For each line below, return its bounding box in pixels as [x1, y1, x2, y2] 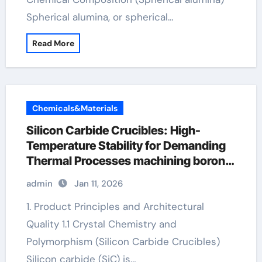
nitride [26, 169, 61, 183]
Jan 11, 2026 [74, 178, 123, 189]
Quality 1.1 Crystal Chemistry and [26, 218, 177, 230]
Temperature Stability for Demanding [26, 139, 226, 153]
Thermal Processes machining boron [26, 154, 225, 168]
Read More [32, 38, 74, 49]
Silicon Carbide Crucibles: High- [26, 123, 201, 137]
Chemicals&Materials [32, 103, 118, 113]
